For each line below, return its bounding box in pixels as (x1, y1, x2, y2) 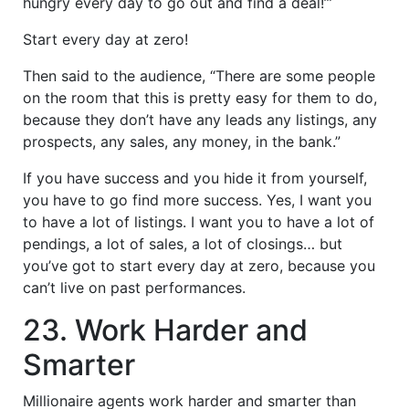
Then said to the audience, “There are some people (23, 66, 375, 85)
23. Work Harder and (23, 311, 308, 348)
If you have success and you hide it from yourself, (23, 168, 367, 187)
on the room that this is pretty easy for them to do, (23, 88, 377, 107)
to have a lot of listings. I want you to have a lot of (23, 212, 374, 231)
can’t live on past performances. (23, 278, 246, 297)
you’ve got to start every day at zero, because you (23, 256, 375, 275)
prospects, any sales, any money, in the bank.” (23, 131, 341, 151)
